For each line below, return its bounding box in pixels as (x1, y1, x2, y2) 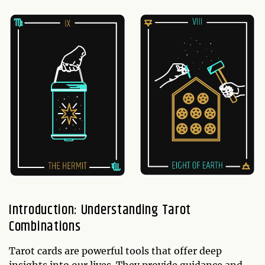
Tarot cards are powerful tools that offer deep (9, 245, 222, 257)
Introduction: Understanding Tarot (9, 199, 192, 221)
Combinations (9, 216, 81, 238)
